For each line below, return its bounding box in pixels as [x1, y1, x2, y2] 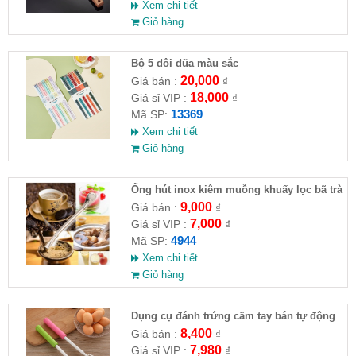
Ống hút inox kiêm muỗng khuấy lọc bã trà [130, 183, 342, 195]
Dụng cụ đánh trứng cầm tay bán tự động [130, 309, 335, 322]
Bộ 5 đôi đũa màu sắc [130, 56, 238, 69]
